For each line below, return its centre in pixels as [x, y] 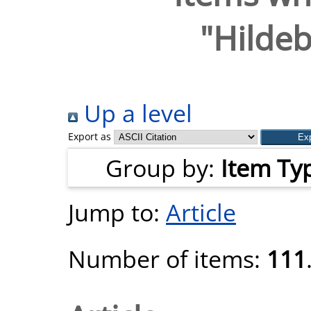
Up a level [135, 113]
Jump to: [117, 212]
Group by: [163, 168]
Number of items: [167, 259]
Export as [90, 136]
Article [201, 212]
